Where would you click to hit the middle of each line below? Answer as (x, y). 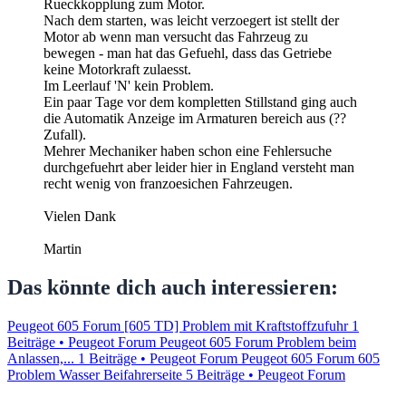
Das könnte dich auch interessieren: (173, 288)
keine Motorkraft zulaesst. (117, 70)
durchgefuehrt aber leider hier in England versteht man (199, 168)
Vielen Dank (80, 217)
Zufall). (65, 135)
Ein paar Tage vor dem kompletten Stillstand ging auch (200, 102)
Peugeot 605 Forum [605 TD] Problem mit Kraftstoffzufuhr (178, 326)
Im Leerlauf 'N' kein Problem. (129, 86)
